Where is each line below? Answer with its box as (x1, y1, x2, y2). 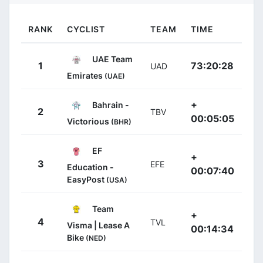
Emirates (67, 70, 104, 80)
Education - (67, 161, 114, 172)
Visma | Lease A (67, 220, 130, 230)
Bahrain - (90, 99, 129, 110)
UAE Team (90, 53, 133, 64)
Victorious (67, 116, 111, 126)
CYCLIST (67, 23, 106, 34)
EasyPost (67, 174, 106, 184)
